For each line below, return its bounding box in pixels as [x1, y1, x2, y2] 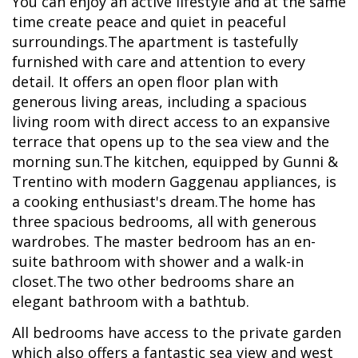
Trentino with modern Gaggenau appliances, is [12, 172, 336, 191]
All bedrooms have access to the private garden [12, 323, 341, 342]
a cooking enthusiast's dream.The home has [12, 192, 316, 211]
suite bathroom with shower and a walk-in [12, 252, 304, 271]
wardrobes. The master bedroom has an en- [12, 232, 316, 251]
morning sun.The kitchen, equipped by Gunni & [12, 152, 338, 171]
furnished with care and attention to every [12, 52, 305, 71]
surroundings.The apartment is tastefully [12, 32, 298, 51]
